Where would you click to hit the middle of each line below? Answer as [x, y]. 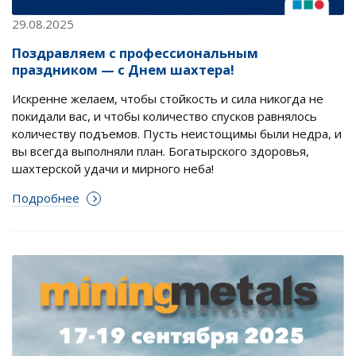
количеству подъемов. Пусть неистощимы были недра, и [177, 133]
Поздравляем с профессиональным [135, 52]
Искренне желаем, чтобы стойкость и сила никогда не [168, 98]
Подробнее [46, 197]
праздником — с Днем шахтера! [123, 69]
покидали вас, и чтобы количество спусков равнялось [164, 116]
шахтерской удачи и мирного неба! [113, 168]
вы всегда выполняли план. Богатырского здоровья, [161, 151]
